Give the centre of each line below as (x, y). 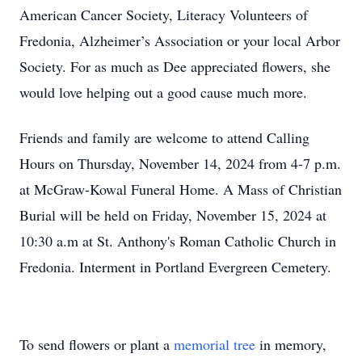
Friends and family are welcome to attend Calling (164, 137)
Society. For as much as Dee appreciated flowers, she (175, 66)
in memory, (291, 344)
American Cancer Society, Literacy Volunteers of (164, 15)
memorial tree (215, 344)
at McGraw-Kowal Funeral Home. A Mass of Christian (181, 189)
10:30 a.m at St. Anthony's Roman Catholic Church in (178, 241)
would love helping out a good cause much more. (163, 92)
